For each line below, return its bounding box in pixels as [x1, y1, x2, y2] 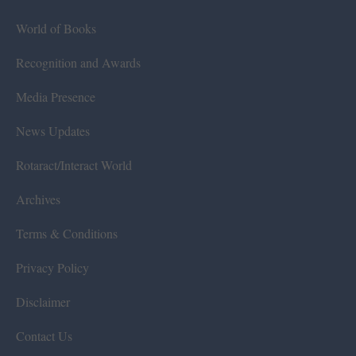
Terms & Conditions [16, 224, 118, 242]
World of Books [16, 19, 96, 37]
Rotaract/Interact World [16, 156, 132, 173]
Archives [16, 190, 60, 207]
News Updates [16, 122, 90, 139]
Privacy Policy [16, 258, 89, 276]
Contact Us [16, 327, 72, 344]
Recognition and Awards [16, 53, 141, 71]
